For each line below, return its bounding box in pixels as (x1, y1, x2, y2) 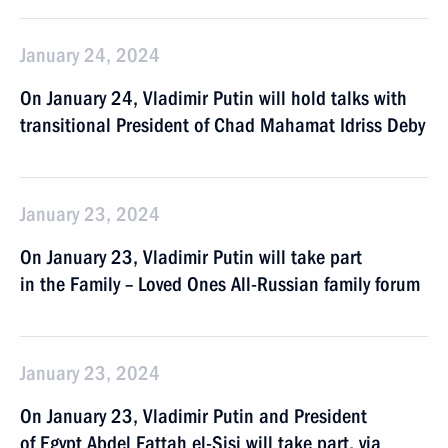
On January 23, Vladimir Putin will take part (20, 245, 362, 269)
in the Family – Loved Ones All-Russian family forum (20, 272, 420, 296)
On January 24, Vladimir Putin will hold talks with (20, 86, 407, 110)
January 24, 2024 (20, 43, 160, 67)
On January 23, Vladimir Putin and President (20, 404, 367, 428)
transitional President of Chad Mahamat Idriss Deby (20, 113, 425, 137)
